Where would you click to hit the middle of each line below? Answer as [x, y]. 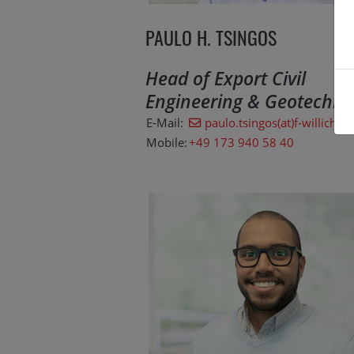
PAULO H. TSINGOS [211, 37]
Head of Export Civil [226, 78]
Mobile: [167, 142]
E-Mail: [165, 122]
